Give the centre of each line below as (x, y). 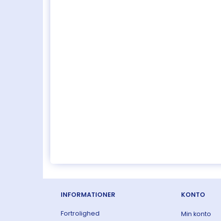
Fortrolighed (80, 214)
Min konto (196, 214)
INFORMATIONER (88, 195)
